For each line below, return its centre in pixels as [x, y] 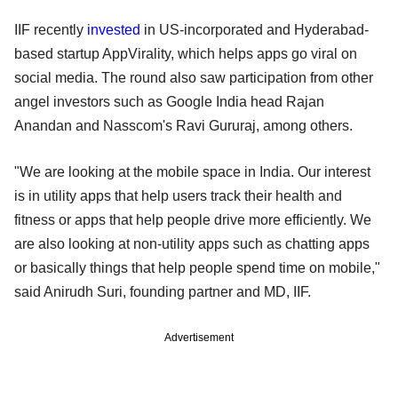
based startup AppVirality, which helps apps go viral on [186, 53]
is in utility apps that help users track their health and [178, 195]
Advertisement [199, 337]
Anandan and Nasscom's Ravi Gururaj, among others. [185, 125]
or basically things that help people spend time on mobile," [197, 267]
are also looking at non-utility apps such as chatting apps [192, 243]
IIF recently [51, 29]
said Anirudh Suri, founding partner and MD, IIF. [163, 291]
